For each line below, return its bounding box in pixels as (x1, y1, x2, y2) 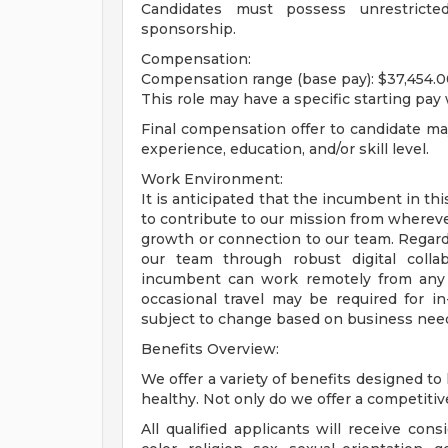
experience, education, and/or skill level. (141, 140, 429, 158)
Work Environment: (141, 170, 283, 188)
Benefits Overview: (141, 340, 279, 358)
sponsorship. (141, 20, 236, 38)
